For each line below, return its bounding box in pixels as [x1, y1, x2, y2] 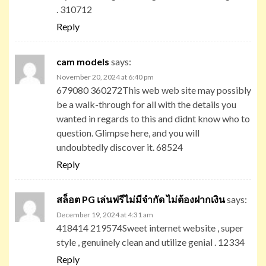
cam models [56, 55, 109, 67]
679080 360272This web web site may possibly [56, 84, 251, 96]
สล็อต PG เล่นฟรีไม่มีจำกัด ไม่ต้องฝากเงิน [56, 193, 225, 205]
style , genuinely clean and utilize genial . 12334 [56, 236, 245, 248]
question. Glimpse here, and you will [56, 126, 199, 138]
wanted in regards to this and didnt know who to [56, 112, 250, 124]
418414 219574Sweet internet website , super [56, 221, 243, 233]
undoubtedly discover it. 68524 [56, 141, 183, 153]
